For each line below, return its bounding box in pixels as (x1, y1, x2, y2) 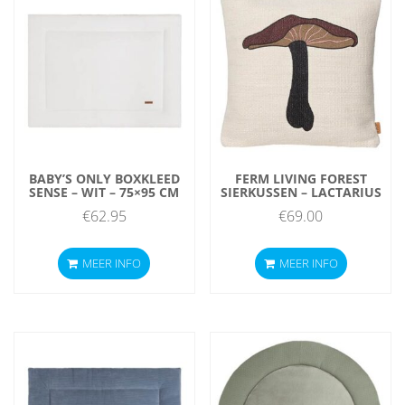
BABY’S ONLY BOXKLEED (28, 170, 180, 188)
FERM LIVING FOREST (234, 170, 367, 188)
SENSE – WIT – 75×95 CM (29, 184, 180, 202)
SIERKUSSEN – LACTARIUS (220, 184, 381, 202)
